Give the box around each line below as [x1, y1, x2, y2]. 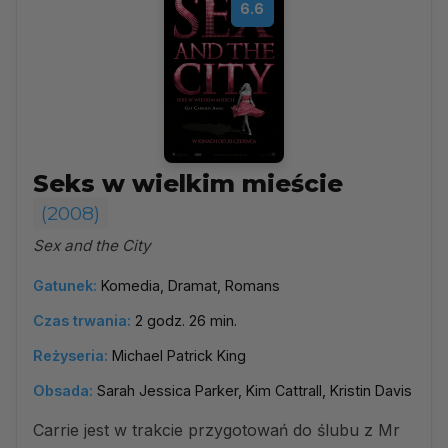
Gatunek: [33, 277, 97, 294]
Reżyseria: [33, 347, 108, 364]
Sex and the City [33, 236, 151, 255]
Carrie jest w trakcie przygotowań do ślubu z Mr [33, 420, 400, 440]
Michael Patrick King [112, 347, 246, 364]
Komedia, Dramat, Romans [101, 277, 280, 294]
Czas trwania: [33, 312, 131, 329]
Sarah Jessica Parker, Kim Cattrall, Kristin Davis [97, 382, 412, 399]
